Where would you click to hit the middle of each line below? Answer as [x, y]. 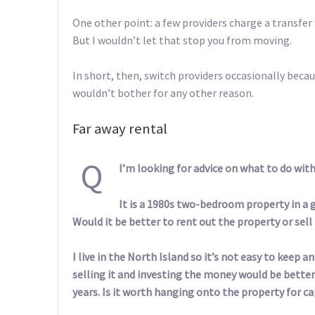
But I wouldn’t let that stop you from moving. [182, 40]
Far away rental [120, 128]
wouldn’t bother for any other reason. [163, 93]
